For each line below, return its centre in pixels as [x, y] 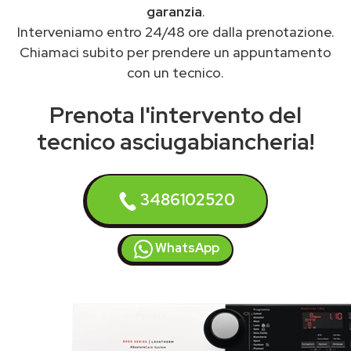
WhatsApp [186, 248]
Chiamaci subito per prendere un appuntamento [175, 52]
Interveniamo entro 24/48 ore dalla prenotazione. [175, 32]
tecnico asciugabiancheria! [175, 142]
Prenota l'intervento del [175, 115]
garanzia [174, 11]
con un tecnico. [175, 72]
